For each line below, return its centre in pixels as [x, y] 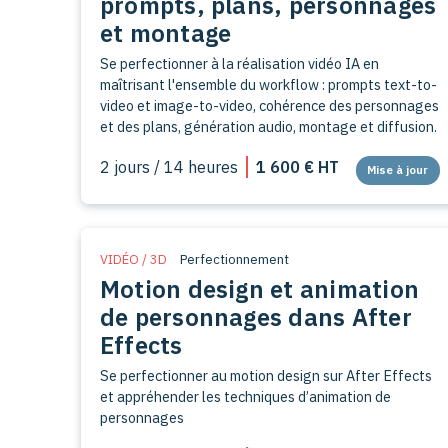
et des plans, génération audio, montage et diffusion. [268, 126]
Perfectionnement [234, 259]
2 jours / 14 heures [168, 166]
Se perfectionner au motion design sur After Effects [265, 375]
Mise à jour [398, 169]
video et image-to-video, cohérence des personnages [269, 105]
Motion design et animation [259, 288]
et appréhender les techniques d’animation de [245, 396]
